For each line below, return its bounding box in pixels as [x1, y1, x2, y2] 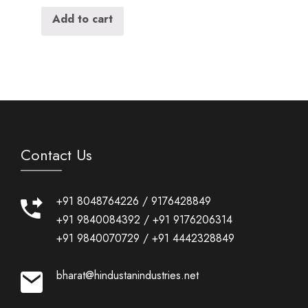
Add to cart [52, 10, 113, 27]
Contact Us [21, 143, 92, 166]
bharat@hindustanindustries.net [56, 267, 199, 283]
